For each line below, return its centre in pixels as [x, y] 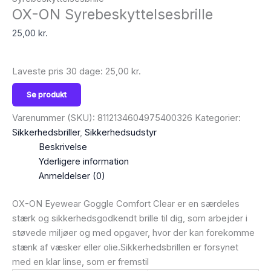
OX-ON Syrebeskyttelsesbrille [113, 15]
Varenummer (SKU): [55, 118]
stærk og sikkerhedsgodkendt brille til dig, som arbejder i [130, 218]
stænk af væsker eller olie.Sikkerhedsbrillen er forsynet [125, 247]
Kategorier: [218, 118]
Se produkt [47, 95]
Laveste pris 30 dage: [59, 71]
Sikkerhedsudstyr [121, 132]
